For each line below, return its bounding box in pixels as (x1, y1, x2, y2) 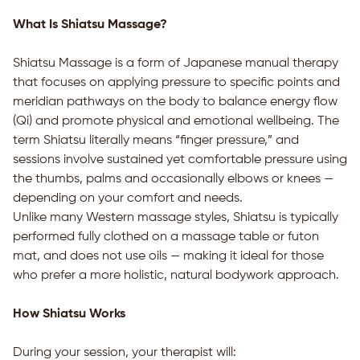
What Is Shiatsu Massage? (13, 18, 167, 31)
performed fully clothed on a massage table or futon (13, 231, 319, 243)
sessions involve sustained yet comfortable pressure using (13, 153, 347, 166)
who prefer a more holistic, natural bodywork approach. (13, 269, 339, 282)
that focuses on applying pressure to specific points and (13, 76, 340, 89)
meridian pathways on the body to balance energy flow (13, 96, 337, 108)
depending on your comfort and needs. (13, 192, 243, 205)
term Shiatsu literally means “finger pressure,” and (13, 134, 299, 147)
